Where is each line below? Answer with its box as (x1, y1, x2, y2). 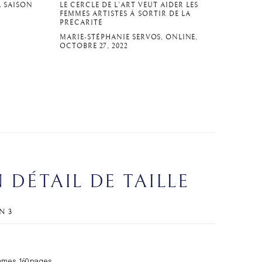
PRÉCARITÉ (60, 18, 104, 27)
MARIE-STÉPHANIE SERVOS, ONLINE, (60, 33, 198, 42)
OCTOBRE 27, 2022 (60, 42, 129, 51)
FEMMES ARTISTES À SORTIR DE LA (60, 9, 191, 19)
